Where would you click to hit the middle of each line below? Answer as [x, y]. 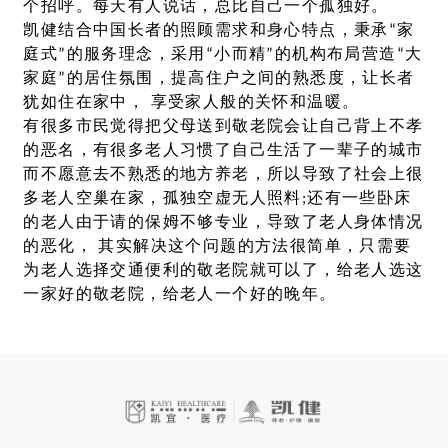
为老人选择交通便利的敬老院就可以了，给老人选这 [223, 270]
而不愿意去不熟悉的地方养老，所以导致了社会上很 [223, 174]
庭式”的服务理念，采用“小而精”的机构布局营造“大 [223, 54]
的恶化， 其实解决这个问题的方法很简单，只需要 [217, 246]
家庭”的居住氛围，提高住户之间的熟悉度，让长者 [219, 78]
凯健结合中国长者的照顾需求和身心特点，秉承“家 [219, 30]
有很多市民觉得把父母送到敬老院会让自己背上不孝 [223, 126]
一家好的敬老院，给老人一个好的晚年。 [180, 294]
